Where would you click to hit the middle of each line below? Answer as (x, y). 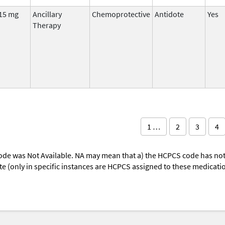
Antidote (169, 14)
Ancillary (47, 14)
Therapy (47, 25)
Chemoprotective (121, 14)
